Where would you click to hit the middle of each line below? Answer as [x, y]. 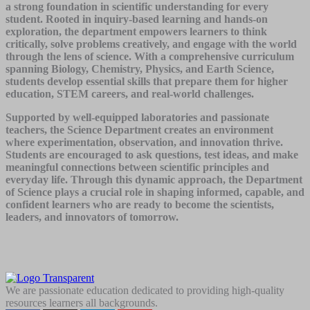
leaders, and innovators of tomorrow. [92, 217]
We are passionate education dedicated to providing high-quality [145, 290]
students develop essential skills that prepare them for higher [147, 81]
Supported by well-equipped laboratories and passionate [137, 117]
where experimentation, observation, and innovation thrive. [144, 142]
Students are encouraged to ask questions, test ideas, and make [152, 154]
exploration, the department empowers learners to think [136, 31]
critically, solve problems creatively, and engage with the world [151, 44]
